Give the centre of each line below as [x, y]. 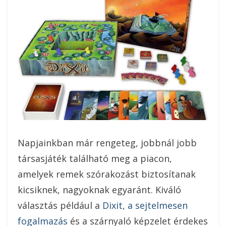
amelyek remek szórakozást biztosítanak [107, 174]
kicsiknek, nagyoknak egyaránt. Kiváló [99, 189]
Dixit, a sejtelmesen [145, 205]
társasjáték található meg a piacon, [95, 158]
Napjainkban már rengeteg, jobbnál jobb [107, 143]
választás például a [60, 205]
